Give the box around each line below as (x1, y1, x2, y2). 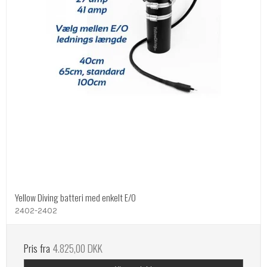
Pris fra (24, 240, 52, 256)
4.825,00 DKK (52, 240, 103, 256)
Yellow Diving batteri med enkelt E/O (15, 190, 136, 204)
